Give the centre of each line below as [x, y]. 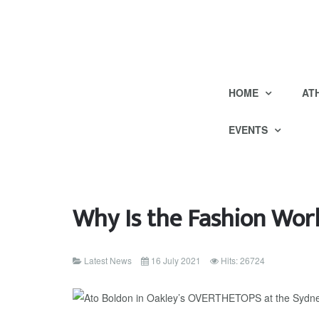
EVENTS [249, 130]
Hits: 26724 [243, 260]
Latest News [108, 260]
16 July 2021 [176, 260]
